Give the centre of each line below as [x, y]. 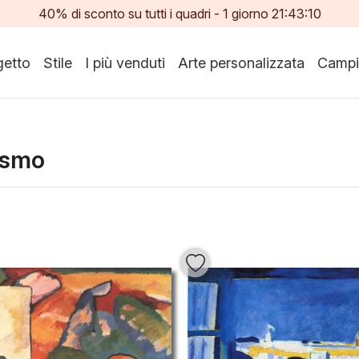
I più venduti [125, 63]
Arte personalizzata [241, 63]
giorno [248, 14]
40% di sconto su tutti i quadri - [129, 14]
